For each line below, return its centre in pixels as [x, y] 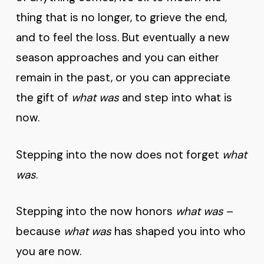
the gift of [43, 98]
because [39, 231]
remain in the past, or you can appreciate [123, 77]
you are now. [50, 251]
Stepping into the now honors [95, 211]
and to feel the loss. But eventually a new [123, 37]
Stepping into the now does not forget [119, 154]
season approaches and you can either [117, 57]
